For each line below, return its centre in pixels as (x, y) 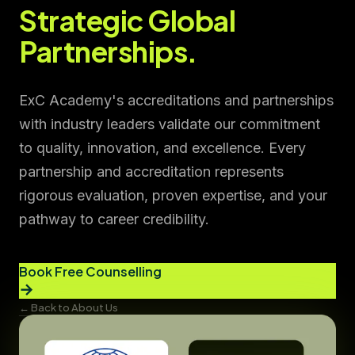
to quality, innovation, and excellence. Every (162, 147)
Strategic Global (127, 20)
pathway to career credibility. (114, 219)
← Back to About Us (69, 307)
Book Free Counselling (90, 271)
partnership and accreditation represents (151, 171)
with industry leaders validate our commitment (170, 124)
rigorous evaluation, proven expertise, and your (173, 195)
